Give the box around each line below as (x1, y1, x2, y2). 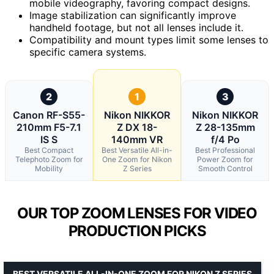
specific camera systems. (29, 45, 146, 58)
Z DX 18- (117, 120, 157, 133)
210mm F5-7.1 (17, 120, 81, 133)
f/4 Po (210, 133, 240, 146)
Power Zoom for (197, 154, 253, 164)
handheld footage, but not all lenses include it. (29, 21, 243, 34)
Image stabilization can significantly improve (29, 9, 236, 21)
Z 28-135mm (195, 120, 255, 133)
